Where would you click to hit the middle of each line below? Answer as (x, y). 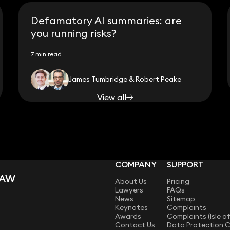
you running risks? (73, 33)
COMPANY (136, 165)
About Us (131, 181)
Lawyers (129, 190)
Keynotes (131, 208)
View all (111, 97)
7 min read (46, 54)
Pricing (178, 181)
